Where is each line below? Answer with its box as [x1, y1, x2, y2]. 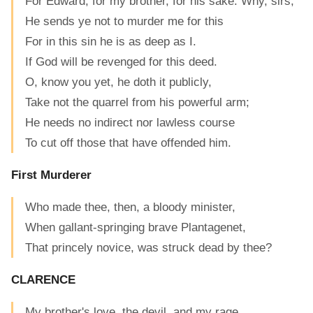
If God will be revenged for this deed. [25, 55, 217, 69]
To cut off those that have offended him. [25, 136, 231, 150]
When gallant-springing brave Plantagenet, [25, 221, 246, 235]
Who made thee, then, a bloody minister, [25, 201, 235, 214]
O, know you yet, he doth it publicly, [25, 75, 212, 89]
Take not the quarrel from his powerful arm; [25, 96, 249, 110]
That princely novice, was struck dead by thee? [25, 241, 272, 255]
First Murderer [11, 168, 92, 182]
